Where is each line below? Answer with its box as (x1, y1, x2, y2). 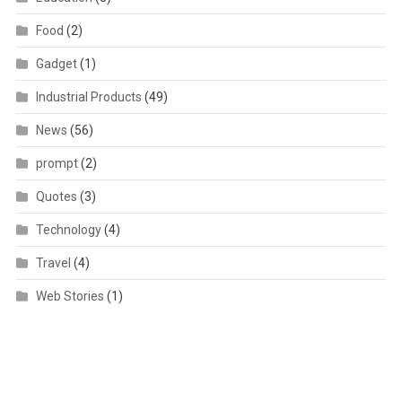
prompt (35, 156, 78, 171)
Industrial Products (35, 90, 142, 105)
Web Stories (35, 289, 104, 304)
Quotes (35, 189, 77, 205)
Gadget (35, 57, 77, 72)
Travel (35, 256, 71, 271)
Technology (35, 223, 101, 238)
